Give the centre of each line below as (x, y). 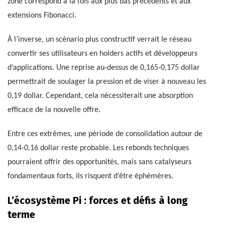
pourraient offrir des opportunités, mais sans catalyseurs (99, 162)
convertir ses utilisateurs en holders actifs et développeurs (102, 54)
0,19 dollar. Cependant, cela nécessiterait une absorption (100, 96)
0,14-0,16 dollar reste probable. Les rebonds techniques (98, 148)
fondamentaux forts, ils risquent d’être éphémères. (90, 177)
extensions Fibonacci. (42, 16)
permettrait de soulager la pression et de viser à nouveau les (107, 82)
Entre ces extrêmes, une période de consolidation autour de (105, 134)
